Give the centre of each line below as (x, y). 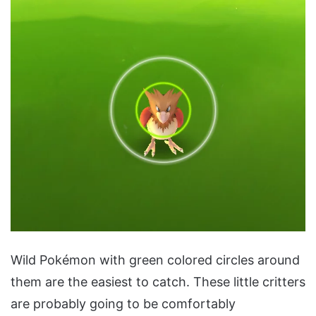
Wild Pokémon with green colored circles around (155, 260)
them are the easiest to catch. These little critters (158, 282)
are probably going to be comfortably (123, 304)
